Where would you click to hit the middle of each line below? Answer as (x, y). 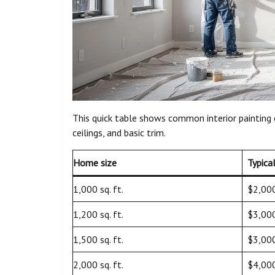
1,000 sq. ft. (98, 189)
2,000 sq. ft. (98, 265)
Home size (95, 163)
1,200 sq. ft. (98, 215)
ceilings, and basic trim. (119, 133)
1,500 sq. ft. (98, 240)
